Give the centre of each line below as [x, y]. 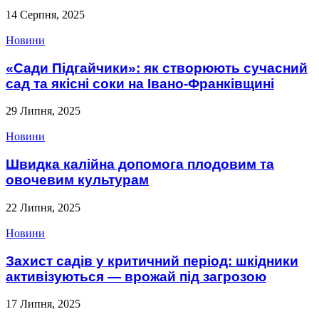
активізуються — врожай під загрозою [136, 276]
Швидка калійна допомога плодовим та [140, 164]
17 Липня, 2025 [43, 304]
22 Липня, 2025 [43, 207]
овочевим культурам [77, 180]
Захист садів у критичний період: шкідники [152, 261]
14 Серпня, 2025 [45, 14]
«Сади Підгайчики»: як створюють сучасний [157, 68]
